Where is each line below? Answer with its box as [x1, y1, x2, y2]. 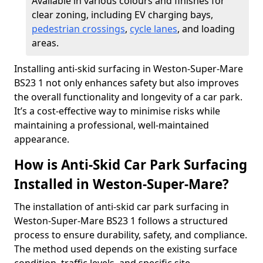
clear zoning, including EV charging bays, [32, 8, 213, 21]
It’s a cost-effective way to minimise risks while [14, 104, 220, 117]
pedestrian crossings [32, 22, 125, 35]
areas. [32, 36, 59, 49]
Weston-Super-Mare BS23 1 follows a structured [14, 214, 228, 227]
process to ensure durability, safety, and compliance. [14, 228, 247, 241]
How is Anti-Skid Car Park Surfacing [14, 156, 247, 174]
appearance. [14, 133, 69, 146]
